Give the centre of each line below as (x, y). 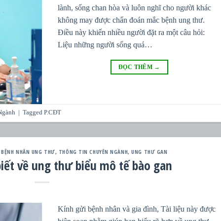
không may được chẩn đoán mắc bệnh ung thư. (131, 20)
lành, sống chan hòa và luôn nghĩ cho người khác (135, 8)
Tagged (34, 113)
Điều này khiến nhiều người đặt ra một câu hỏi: (131, 33)
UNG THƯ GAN (149, 152)
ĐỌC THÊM (136, 67)
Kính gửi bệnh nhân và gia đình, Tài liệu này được (137, 209)
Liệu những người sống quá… (105, 45)
